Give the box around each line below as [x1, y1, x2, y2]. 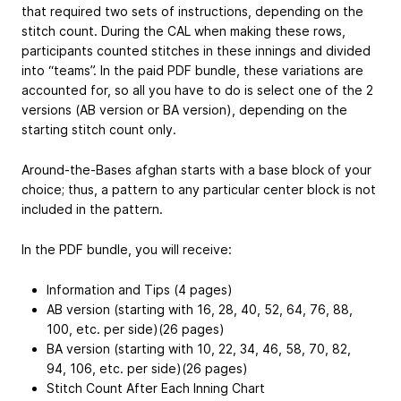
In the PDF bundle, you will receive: [21, 241, 232, 257]
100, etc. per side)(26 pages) [47, 320, 225, 337]
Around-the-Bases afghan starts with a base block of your [21, 162, 371, 178]
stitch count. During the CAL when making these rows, [21, 23, 346, 39]
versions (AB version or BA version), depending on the [21, 102, 347, 118]
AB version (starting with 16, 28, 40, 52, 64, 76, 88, [47, 301, 353, 317]
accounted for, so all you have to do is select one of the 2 [21, 82, 373, 98]
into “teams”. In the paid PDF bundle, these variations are [21, 63, 363, 79]
